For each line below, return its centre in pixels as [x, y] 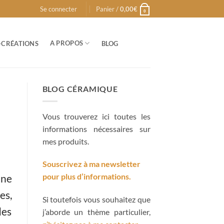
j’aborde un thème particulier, [96, 212]
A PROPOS [66, 43]
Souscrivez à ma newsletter [91, 164]
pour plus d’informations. [86, 176]
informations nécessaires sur [96, 128]
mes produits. [65, 141]
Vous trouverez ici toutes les [96, 116]
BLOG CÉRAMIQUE [80, 89]
